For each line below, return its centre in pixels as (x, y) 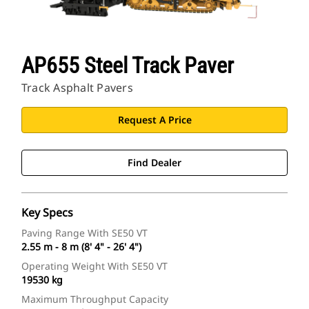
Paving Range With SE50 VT (84, 233)
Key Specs (47, 213)
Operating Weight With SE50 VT (94, 266)
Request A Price (154, 120)
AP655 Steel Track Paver (128, 66)
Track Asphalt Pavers (77, 88)
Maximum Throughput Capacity (95, 299)
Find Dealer (154, 163)
